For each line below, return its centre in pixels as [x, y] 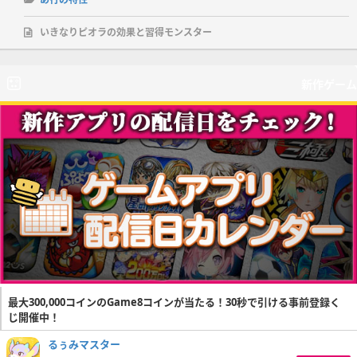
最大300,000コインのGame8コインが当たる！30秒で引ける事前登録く [174, 302]
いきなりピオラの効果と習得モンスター [126, 32]
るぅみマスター [84, 344]
